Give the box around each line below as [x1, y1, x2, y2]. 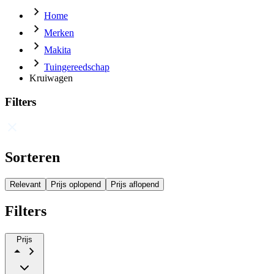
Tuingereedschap [44, 62, 109, 72]
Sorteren [5, 149, 60, 166]
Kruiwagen [29, 73, 73, 83]
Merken [44, 28, 74, 38]
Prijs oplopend [51, 180, 101, 190]
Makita [44, 45, 71, 55]
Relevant [10, 180, 41, 190]
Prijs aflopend [111, 180, 159, 190]
